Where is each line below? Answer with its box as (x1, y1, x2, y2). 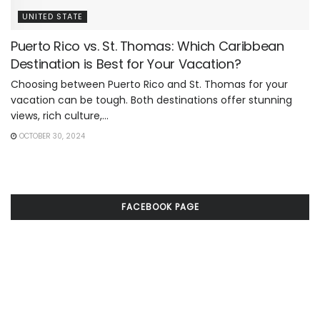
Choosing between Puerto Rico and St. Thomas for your (11, 77, 288, 92)
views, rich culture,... (11, 109, 109, 124)
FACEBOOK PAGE (121, 201, 199, 214)
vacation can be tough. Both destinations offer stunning (11, 93, 292, 108)
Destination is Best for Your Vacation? (11, 55, 241, 74)
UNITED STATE (22, 11, 83, 23)
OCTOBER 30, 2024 (17, 131, 85, 142)
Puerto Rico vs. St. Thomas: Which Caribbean (11, 37, 284, 56)
